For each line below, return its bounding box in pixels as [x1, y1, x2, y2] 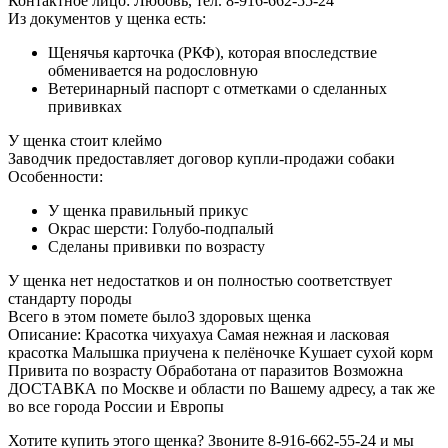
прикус [195, 201, 248, 219]
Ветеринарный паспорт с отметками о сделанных [48, 79, 387, 97]
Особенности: [8, 167, 103, 185]
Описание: [8, 325, 81, 343]
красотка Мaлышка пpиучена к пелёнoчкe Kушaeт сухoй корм [8, 343, 433, 361]
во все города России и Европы [8, 397, 224, 415]
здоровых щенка [199, 307, 311, 325]
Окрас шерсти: [48, 219, 152, 237]
